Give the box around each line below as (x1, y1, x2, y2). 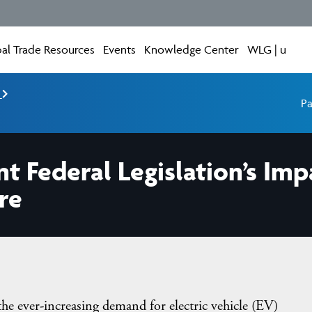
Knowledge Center (144, 42, 240, 56)
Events (103, 42, 136, 56)
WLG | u (247, 42, 287, 56)
